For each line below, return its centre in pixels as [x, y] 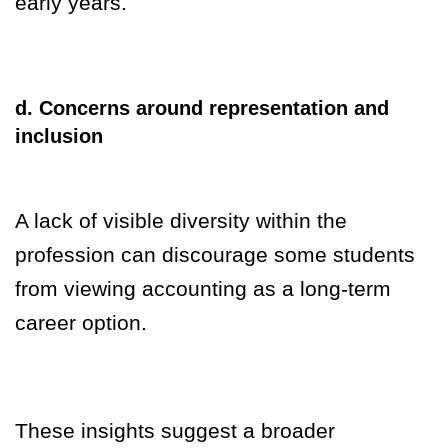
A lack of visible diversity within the [181, 221]
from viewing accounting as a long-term [203, 289]
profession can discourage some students [215, 255]
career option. [81, 323]
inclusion [59, 136]
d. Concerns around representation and [202, 108]
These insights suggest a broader [175, 431]
